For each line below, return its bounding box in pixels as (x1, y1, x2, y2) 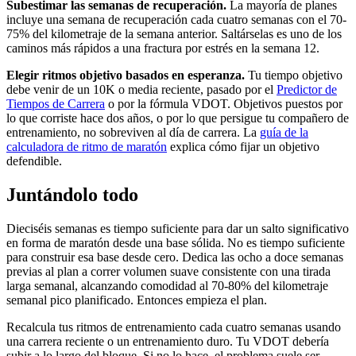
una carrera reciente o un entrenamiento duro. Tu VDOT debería (6, 334, 329, 348)
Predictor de (277, 83, 337, 97)
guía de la (260, 126, 308, 140)
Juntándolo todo (6, 184, 138, 205)
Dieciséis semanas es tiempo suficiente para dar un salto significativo (6, 221, 349, 235)
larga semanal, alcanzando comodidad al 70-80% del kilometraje (6, 278, 328, 292)
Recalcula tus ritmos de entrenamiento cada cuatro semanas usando (6, 319, 341, 334)
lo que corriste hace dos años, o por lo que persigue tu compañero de (6, 111, 349, 126)
